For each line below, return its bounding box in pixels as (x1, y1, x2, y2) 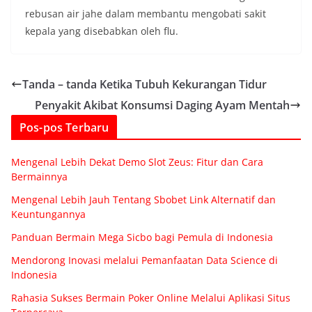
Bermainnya (11, 169, 68, 183)
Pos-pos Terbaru (19, 119, 109, 135)
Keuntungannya (11, 207, 86, 221)
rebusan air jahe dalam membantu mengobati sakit (25, 6, 266, 20)
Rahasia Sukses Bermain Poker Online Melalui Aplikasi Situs (11, 290, 290, 304)
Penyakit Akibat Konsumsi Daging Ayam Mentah (35, 97, 290, 113)
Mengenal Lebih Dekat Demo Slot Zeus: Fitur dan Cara (11, 155, 263, 169)
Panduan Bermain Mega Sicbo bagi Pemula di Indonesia (11, 230, 273, 244)
